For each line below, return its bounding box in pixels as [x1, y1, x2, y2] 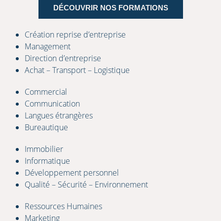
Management [25, 40, 71, 52]
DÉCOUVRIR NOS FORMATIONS [53, 3, 168, 12]
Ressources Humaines [25, 200, 102, 212]
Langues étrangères [25, 110, 93, 121]
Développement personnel [25, 167, 119, 178]
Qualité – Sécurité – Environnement [25, 179, 148, 190]
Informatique [25, 155, 70, 166]
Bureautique [25, 121, 68, 133]
